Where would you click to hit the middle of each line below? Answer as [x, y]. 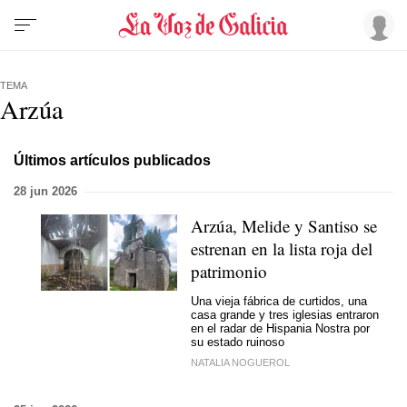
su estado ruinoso [238, 342]
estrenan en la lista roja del [282, 248]
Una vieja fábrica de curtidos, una [279, 301]
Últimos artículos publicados [112, 160]
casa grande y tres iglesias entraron [285, 314]
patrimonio [229, 271]
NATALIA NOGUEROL [240, 362]
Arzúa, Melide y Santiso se [284, 226]
